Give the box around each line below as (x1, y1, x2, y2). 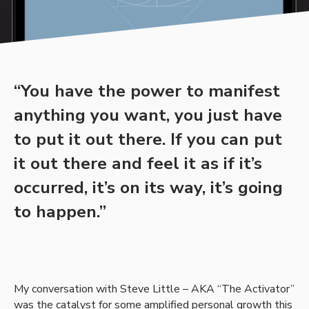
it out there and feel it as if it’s (14, 152, 262, 176)
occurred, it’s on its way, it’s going (14, 176, 283, 200)
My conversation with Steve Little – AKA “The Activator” (14, 281, 295, 297)
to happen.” (14, 200, 106, 224)
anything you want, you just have (14, 103, 282, 128)
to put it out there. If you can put (14, 128, 282, 152)
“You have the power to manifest (14, 79, 280, 103)
